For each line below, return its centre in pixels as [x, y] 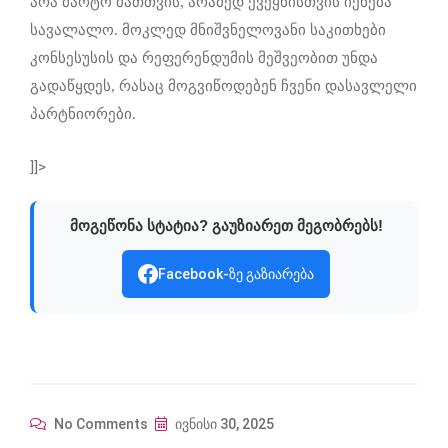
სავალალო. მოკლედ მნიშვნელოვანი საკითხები [208, 29]
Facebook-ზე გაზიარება [236, 273]
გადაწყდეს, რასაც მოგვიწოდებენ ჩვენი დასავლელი [223, 85]
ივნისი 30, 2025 [223, 423]
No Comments [99, 423]
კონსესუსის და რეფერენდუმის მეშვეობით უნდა [204, 57]
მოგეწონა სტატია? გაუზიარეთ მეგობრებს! [226, 225]
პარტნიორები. [83, 113]
